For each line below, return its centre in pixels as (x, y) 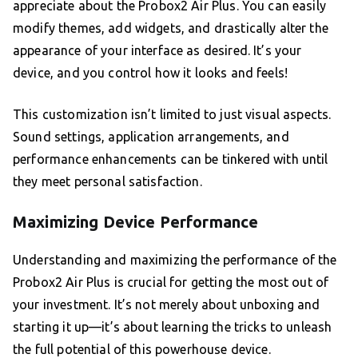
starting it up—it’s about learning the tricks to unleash (173, 327)
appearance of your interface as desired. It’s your (157, 51)
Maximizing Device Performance (136, 222)
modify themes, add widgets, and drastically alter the (171, 28)
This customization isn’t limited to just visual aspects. (172, 115)
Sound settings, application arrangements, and (151, 137)
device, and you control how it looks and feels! (151, 73)
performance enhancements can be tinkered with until (171, 159)
